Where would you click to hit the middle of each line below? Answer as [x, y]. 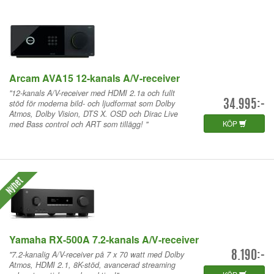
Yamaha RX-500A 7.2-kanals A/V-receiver [104, 239]
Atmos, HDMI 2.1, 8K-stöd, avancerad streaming [92, 265]
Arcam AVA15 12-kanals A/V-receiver [94, 78]
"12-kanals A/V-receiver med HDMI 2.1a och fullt [92, 93]
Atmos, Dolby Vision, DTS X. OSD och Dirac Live [94, 113]
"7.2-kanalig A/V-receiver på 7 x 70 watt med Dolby [97, 254]
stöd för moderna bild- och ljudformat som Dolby [92, 103]
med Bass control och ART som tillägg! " [79, 124]
